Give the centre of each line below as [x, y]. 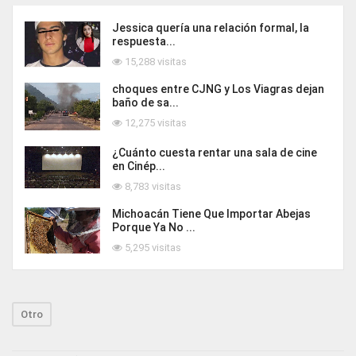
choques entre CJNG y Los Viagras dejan [218, 89]
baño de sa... [145, 103]
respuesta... [144, 41]
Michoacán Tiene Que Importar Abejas [211, 213]
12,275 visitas [155, 123]
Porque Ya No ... [154, 227]
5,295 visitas [152, 247]
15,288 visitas [155, 62]
